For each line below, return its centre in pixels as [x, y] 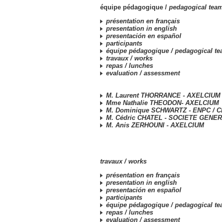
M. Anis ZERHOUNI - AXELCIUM [154, 125]
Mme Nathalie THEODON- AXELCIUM [162, 103]
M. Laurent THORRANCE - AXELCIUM [162, 95]
